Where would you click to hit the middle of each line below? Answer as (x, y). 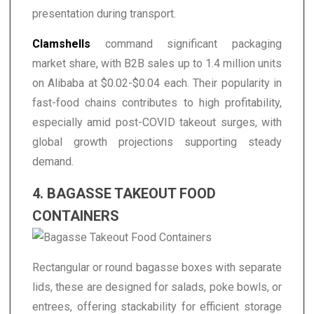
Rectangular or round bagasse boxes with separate (157, 267)
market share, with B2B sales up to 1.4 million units (157, 63)
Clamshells (61, 43)
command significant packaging (186, 43)
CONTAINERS (76, 216)
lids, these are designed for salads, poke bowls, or (157, 287)
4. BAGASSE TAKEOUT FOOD (124, 193)
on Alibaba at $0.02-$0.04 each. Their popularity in (157, 83)
